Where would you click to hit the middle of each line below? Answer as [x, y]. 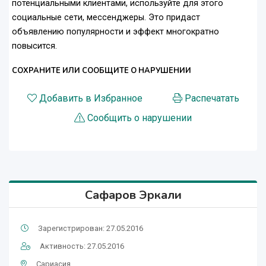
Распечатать [212, 99]
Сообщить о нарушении [140, 118]
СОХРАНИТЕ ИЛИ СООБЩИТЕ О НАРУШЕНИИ [102, 71]
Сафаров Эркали [133, 195]
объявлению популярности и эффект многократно [115, 32]
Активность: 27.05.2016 [82, 246]
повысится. [34, 46]
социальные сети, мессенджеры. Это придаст [106, 18]
